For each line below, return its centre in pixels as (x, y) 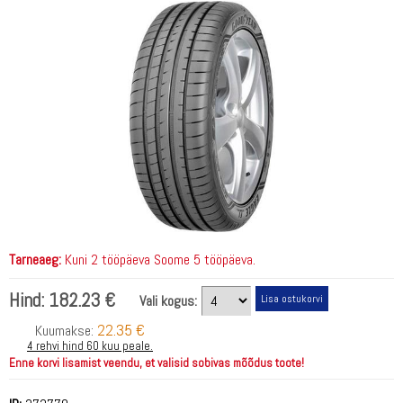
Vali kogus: (168, 300)
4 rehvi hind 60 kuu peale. (90, 345)
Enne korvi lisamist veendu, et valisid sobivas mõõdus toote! (157, 363)
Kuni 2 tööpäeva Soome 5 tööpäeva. (158, 259)
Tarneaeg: (35, 259)
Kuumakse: (66, 330)
